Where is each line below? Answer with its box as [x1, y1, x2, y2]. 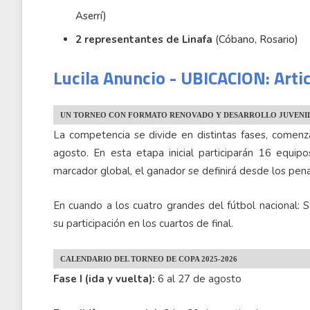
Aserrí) [75, 9, 107, 23]
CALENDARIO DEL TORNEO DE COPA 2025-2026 [60, 255, 237, 263]
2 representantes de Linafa [75, 33, 212, 46]
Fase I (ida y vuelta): [53, 272, 155, 286]
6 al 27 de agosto [155, 272, 241, 286]
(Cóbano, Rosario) [212, 33, 298, 46]
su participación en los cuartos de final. [53, 217, 233, 230]
